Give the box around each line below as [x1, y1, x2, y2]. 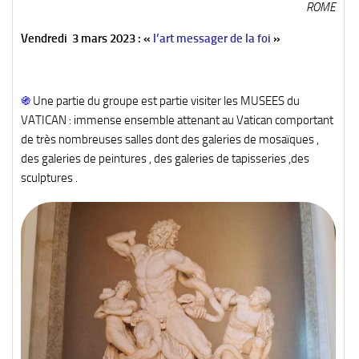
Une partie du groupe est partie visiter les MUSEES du [30, 94, 300, 109]
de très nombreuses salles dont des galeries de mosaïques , [21, 132, 319, 147]
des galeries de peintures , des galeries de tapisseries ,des [21, 151, 309, 167]
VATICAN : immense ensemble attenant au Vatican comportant [21, 113, 333, 128]
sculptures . [21, 171, 78, 186]
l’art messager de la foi [151, 31, 271, 46]
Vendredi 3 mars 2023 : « [21, 31, 151, 46]
